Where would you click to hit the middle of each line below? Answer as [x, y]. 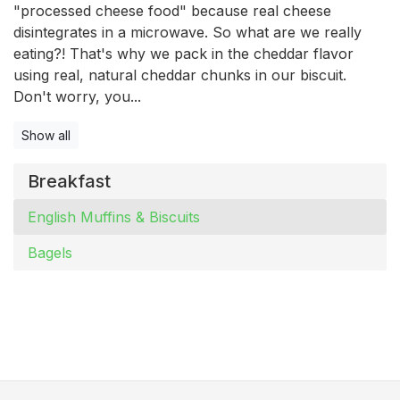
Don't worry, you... [77, 96]
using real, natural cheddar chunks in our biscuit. [180, 75]
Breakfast [69, 181]
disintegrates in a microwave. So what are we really [187, 32]
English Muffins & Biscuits [114, 217]
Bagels [50, 252]
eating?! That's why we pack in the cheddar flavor [183, 53]
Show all [46, 135]
